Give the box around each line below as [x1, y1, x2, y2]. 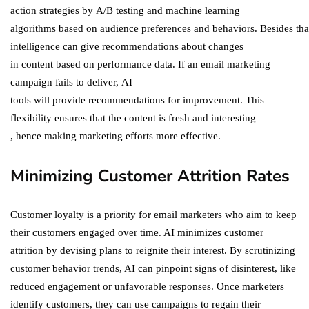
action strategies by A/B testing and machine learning [10, 5, 240, 17]
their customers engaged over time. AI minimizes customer [10, 227, 263, 239]
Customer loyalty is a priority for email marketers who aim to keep [10, 209, 297, 221]
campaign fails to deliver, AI [10, 77, 132, 88]
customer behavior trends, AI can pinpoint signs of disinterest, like [10, 263, 296, 275]
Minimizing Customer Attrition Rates [10, 165, 295, 188]
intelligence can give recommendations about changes [10, 41, 243, 52]
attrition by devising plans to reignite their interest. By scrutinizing [10, 245, 295, 257]
